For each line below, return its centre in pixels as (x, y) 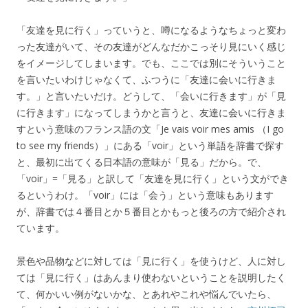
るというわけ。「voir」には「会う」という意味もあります (145, 195)
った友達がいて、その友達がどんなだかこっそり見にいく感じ (151, 46)
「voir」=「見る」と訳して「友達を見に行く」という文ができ (153, 178)
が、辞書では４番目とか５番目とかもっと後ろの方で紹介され (151, 211)
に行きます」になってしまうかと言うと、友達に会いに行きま (151, 112)
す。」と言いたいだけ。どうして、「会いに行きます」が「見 (151, 96)
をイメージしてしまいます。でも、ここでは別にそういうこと (151, 63)
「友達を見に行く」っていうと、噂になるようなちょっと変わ (151, 30)
